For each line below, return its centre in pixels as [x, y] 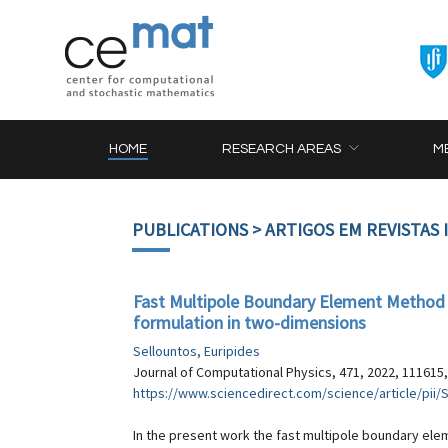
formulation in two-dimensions [249, 322]
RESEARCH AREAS [282, 149]
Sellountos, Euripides [196, 351]
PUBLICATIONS [190, 229]
